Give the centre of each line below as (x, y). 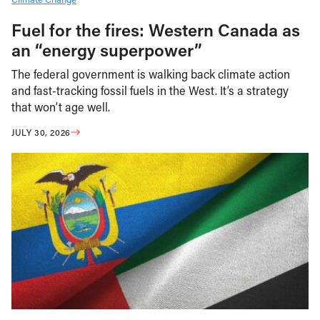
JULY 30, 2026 (41, 132)
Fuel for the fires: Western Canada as (156, 30)
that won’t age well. (61, 107)
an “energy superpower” (107, 50)
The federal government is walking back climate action (151, 74)
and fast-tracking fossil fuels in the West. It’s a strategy (150, 90)
